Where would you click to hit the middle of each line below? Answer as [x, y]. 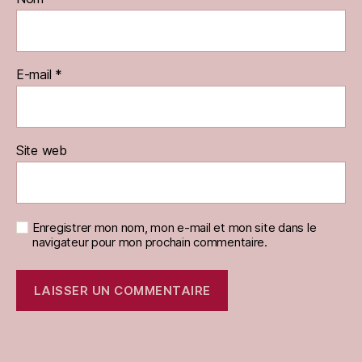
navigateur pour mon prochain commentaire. [150, 242]
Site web [42, 151]
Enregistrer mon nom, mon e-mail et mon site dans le [175, 228]
